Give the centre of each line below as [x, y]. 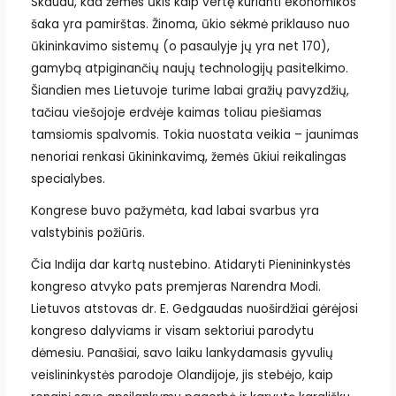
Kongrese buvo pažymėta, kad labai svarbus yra [175, 211]
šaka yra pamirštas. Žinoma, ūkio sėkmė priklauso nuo [190, 25]
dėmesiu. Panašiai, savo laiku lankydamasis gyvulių [182, 353]
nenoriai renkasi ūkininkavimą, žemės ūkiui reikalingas [188, 157]
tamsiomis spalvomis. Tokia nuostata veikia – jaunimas [194, 135]
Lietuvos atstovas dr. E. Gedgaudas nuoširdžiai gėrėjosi [194, 308]
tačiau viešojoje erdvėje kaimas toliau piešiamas [176, 113]
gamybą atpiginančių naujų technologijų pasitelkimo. [189, 69]
